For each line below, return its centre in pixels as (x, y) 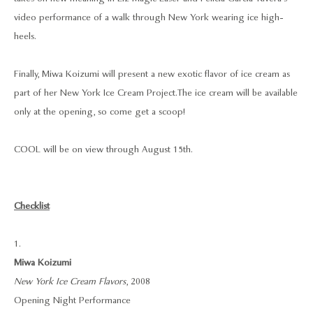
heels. (25, 36)
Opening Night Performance (72, 300)
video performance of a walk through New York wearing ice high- (149, 17)
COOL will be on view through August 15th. (103, 150)
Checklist (32, 206)
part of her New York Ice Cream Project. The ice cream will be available (156, 93)
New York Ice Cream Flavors (70, 282)
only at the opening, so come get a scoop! (100, 112)
